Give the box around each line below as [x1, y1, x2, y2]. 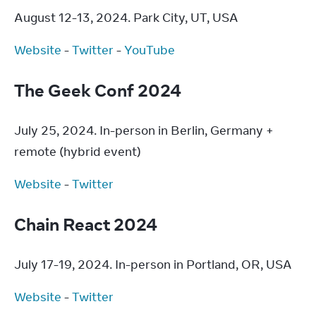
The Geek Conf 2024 [14, 79, 185, 101]
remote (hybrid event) [14, 144, 141, 159]
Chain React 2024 [14, 213, 161, 235]
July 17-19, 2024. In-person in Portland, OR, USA [14, 257, 292, 272]
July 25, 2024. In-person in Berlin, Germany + [14, 123, 274, 138]
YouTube [124, 42, 175, 58]
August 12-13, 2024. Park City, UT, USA [14, 10, 238, 25]
